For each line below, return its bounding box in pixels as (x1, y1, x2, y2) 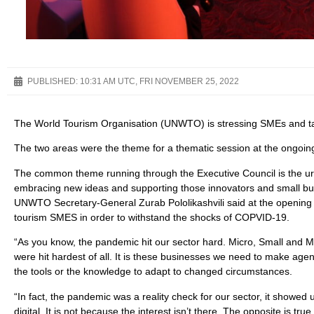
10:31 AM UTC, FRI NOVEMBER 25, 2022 (80, 76, 239, 86)
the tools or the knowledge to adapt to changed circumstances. (14, 266, 292, 278)
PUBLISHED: (27, 76, 78, 86)
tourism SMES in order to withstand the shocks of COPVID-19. (14, 211, 289, 223)
